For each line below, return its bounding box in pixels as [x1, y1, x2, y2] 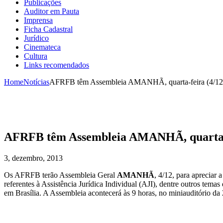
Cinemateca [24, 43, 61, 52]
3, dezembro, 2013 [4, 153, 63, 162]
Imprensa [24, 16, 53, 25]
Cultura [24, 52, 47, 61]
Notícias [23, 78, 49, 87]
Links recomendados [24, 61, 89, 70]
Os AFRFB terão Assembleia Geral [4, 170, 117, 179]
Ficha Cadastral [24, 25, 73, 34]
